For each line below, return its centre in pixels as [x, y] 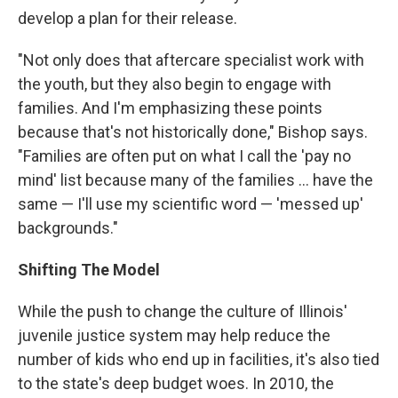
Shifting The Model [89, 270]
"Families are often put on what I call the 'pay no [184, 156]
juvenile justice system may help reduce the [174, 335]
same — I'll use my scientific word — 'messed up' [191, 204]
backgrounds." [68, 228]
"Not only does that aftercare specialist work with [191, 60]
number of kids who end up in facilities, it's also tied [199, 359]
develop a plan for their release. [127, 18]
